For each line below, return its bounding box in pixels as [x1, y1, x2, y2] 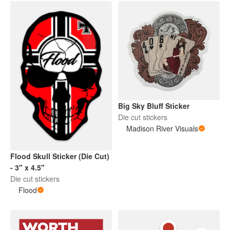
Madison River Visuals [126, 123, 198, 134]
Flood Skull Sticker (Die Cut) [10, 151, 109, 162]
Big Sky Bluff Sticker [118, 101, 189, 111]
